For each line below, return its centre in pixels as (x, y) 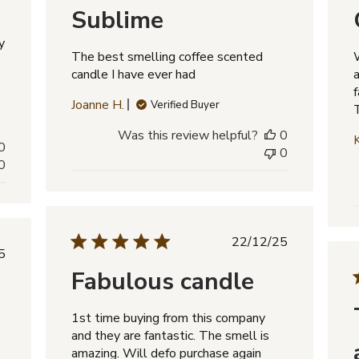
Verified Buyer (185, 105)
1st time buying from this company (168, 318)
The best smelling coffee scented (167, 56)
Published (287, 241)
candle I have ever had (133, 74)
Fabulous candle (162, 281)
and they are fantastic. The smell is (170, 335)
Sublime (117, 20)
